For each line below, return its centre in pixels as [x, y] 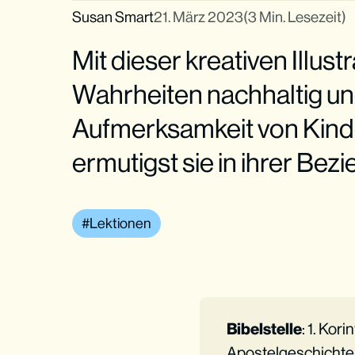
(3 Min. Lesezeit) [295, 16]
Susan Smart [113, 16]
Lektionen [121, 223]
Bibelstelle [264, 329]
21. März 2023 [199, 16]
